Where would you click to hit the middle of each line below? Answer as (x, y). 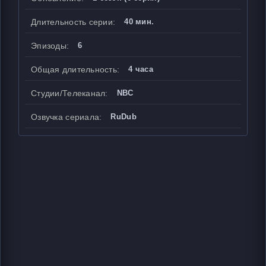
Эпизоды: (50, 46)
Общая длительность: (75, 69)
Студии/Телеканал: (69, 93)
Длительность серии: (73, 22)
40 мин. (139, 22)
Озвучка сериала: (66, 117)
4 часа (141, 69)
